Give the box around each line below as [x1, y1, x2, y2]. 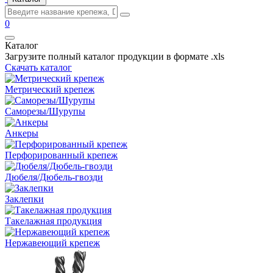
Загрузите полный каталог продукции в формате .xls [5, 51, 224, 62]
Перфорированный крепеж [5, 150, 118, 160]
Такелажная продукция [5, 216, 102, 226]
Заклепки [5, 194, 44, 204]
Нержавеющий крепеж [5, 238, 100, 248]
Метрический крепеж [5, 84, 94, 94]
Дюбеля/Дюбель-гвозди [5, 172, 103, 182]
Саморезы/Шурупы [5, 106, 85, 116]
